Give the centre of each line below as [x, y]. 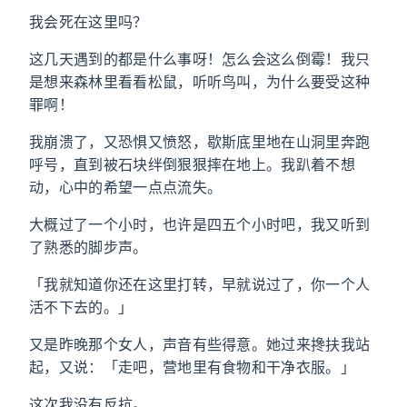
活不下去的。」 [81, 307]
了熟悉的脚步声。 [89, 247]
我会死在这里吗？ [89, 22]
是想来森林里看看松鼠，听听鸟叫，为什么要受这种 [200, 82]
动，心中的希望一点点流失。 [126, 187]
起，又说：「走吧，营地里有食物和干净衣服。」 [193, 367]
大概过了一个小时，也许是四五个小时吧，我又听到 [200, 224]
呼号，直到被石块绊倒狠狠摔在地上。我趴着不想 [193, 164]
